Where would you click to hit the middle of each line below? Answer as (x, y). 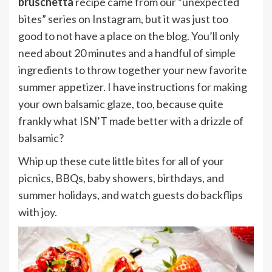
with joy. (38, 212)
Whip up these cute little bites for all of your (121, 161)
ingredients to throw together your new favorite (133, 70)
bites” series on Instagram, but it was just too (123, 19)
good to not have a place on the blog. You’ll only (129, 36)
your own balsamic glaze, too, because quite (121, 104)
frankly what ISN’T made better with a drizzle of (131, 121)
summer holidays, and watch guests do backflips (131, 195)
